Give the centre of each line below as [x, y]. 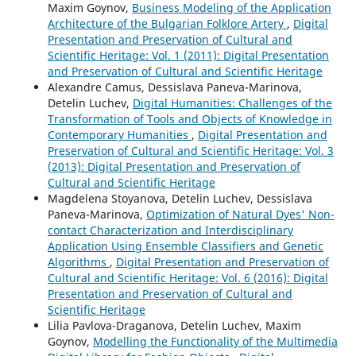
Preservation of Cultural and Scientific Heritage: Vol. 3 [190, 150]
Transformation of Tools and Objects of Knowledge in [190, 118]
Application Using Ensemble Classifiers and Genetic [185, 246]
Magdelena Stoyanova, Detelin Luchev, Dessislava [180, 198]
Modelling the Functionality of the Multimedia [215, 341]
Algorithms [78, 261]
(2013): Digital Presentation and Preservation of [174, 166]
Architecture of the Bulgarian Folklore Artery [167, 23]
